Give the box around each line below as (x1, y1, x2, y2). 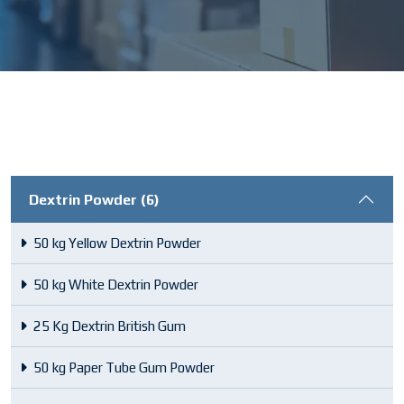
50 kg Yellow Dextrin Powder (33, 235, 201, 252)
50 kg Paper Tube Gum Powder (33, 360, 215, 376)
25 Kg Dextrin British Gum (33, 318, 186, 335)
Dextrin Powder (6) (29, 190, 160, 208)
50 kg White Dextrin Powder (33, 277, 198, 293)
